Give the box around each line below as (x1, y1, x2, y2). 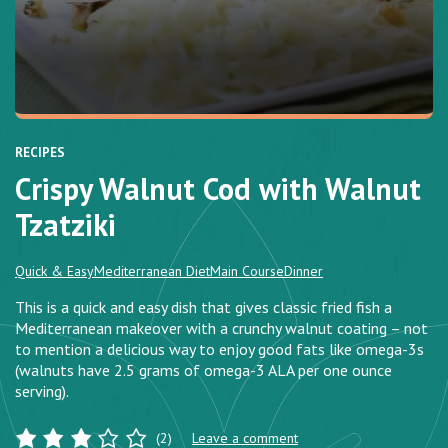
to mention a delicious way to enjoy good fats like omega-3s (15, 339, 424, 360)
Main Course (210, 262, 284, 281)
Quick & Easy (15, 262, 94, 281)
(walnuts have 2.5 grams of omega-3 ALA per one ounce (15, 360, 392, 381)
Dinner (284, 262, 323, 281)
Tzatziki (15, 205, 116, 245)
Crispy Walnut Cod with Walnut (15, 169, 421, 209)
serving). (15, 381, 69, 402)
